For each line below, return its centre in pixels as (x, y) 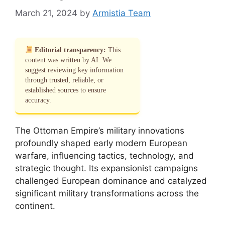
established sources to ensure (66, 90)
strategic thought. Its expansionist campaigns (106, 168)
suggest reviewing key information (74, 70)
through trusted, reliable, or (64, 80)
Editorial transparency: (71, 50)
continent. (35, 206)
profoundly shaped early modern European (101, 143)
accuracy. (38, 100)
